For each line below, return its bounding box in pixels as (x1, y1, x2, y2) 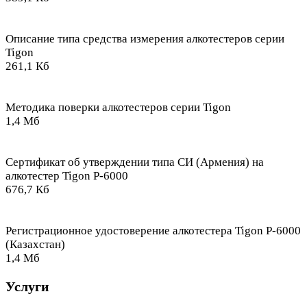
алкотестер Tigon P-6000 (5, 169, 128, 182)
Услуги (5, 278, 49, 294)
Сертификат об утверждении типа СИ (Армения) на (5, 155, 264, 169)
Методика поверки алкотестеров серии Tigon (5, 100, 231, 114)
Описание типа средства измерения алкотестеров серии (5, 32, 284, 45)
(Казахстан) (5, 237, 65, 251)
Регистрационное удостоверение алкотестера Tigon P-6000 (5, 223, 301, 237)
